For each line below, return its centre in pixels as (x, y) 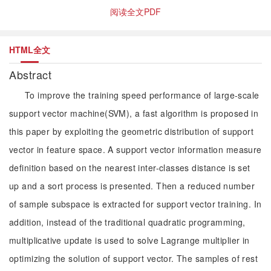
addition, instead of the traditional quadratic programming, (127, 222)
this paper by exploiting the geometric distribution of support (132, 131)
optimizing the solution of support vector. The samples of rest (134, 258)
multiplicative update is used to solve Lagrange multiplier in (129, 240)
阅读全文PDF (135, 11)
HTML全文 (30, 50)
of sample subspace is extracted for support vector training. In (135, 204)
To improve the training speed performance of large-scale (142, 95)
